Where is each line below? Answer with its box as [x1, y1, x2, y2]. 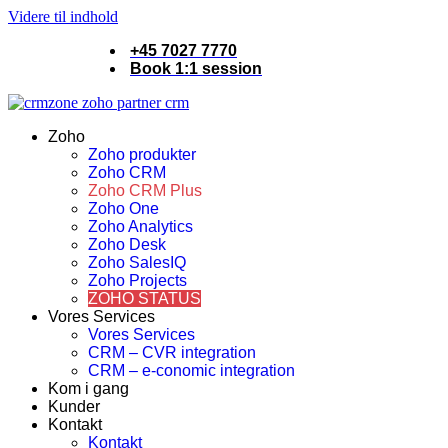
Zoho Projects [88, 272, 187, 289]
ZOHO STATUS [88, 290, 201, 307]
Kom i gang [48, 380, 129, 397]
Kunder [48, 398, 100, 415]
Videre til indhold [8, 8, 118, 25]
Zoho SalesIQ [88, 254, 186, 271]
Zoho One [88, 200, 159, 217]
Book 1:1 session [130, 60, 262, 77]
